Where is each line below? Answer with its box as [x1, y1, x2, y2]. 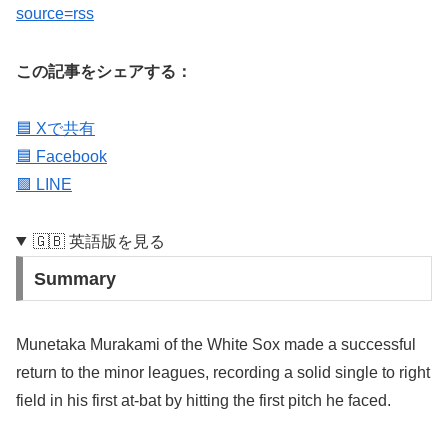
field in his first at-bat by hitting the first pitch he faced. [16, 391, 391, 409]
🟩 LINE [16, 176, 72, 194]
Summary [33, 268, 116, 289]
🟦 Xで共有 [16, 120, 95, 138]
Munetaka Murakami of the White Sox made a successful [16, 335, 416, 353]
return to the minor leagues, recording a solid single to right [16, 363, 430, 381]
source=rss [16, 5, 94, 23]
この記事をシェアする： [16, 63, 192, 81]
